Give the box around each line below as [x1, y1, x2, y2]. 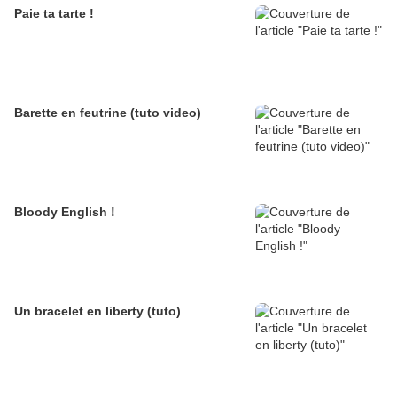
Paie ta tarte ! [14, 6, 94, 21]
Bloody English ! [14, 205, 115, 220]
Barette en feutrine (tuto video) [14, 105, 201, 121]
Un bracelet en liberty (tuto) [14, 304, 181, 319]
